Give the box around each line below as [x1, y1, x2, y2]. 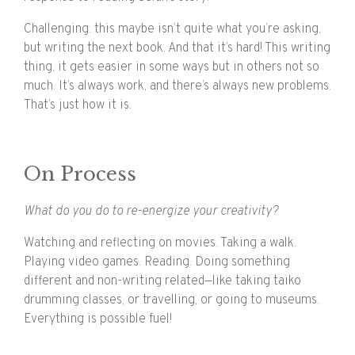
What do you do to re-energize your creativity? [24, 204, 278, 220]
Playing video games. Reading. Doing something [24, 254, 290, 271]
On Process [24, 162, 136, 186]
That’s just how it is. [24, 97, 132, 114]
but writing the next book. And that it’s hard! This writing [24, 40, 330, 57]
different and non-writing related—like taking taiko [24, 273, 301, 290]
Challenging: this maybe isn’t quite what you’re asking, [24, 21, 321, 38]
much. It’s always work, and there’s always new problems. [24, 78, 331, 95]
